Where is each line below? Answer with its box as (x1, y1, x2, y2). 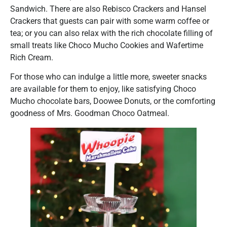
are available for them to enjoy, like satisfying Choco (10, 84, 196, 94)
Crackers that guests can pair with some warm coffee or (10, 16, 209, 26)
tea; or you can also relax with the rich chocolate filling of (10, 28, 213, 38)
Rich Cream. (10, 52, 53, 62)
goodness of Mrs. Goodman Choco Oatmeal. (10, 108, 169, 118)
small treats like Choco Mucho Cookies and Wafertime (10, 40, 203, 50)
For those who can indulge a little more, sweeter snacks (10, 71, 207, 82)
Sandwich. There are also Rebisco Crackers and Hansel (10, 4, 206, 14)
